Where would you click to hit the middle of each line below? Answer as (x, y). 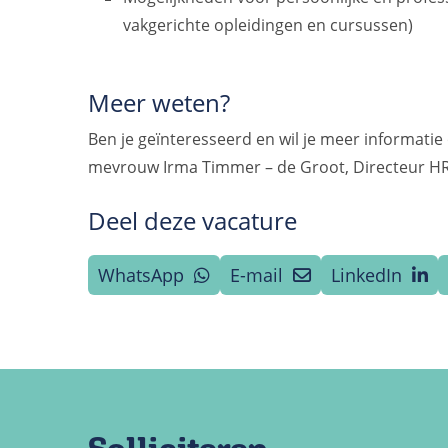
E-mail (259, 274)
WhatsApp (143, 274)
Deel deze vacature (192, 220)
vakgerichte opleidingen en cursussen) (268, 25)
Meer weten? (159, 102)
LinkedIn (369, 274)
